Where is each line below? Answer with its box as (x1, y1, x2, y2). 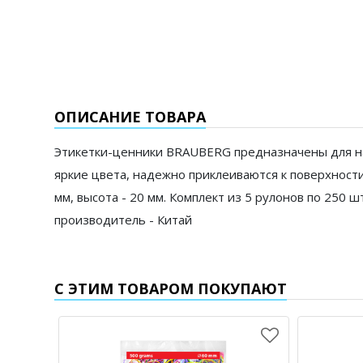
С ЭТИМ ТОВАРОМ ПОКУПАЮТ (54, 279, 287, 298)
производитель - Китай (54, 211, 192, 228)
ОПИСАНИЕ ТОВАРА (54, 107, 206, 126)
